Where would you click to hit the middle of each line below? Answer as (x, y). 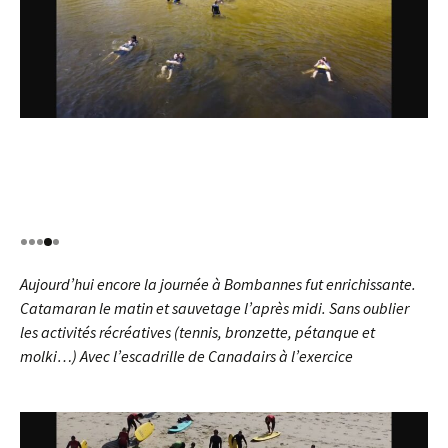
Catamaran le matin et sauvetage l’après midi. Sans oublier (214, 308)
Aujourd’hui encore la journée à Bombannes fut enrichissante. (218, 284)
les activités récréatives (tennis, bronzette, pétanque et (197, 332)
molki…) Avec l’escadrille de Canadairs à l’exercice (186, 356)
